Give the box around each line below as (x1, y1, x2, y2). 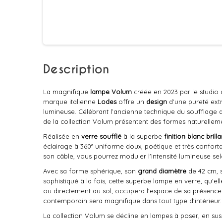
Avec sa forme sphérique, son (43, 167, 138, 175)
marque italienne (43, 98, 98, 106)
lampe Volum (90, 88, 134, 96)
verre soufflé (81, 132, 121, 140)
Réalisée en (43, 132, 81, 140)
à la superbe (121, 132, 164, 140)
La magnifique (43, 88, 90, 96)
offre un (118, 98, 146, 106)
